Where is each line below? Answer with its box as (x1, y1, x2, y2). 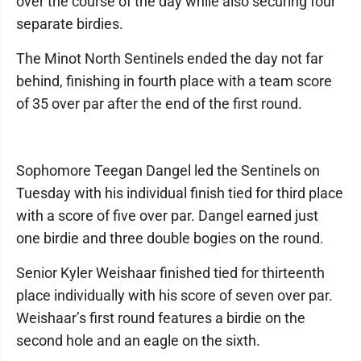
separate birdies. (16, 15, 123, 33)
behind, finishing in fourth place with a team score (16, 73, 332, 90)
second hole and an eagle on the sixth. (16, 332, 260, 350)
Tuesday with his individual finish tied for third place (16, 185, 343, 202)
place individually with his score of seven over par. (16, 287, 333, 305)
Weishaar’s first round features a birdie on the (16, 309, 305, 327)
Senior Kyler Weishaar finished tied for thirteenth (16, 264, 325, 282)
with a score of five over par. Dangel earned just (16, 207, 318, 225)
